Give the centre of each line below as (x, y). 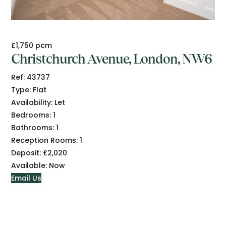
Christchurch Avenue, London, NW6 (112, 59)
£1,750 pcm (32, 46)
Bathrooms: (33, 128)
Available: (29, 166)
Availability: (32, 103)
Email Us (26, 178)
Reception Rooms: (45, 140)
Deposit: (26, 153)
